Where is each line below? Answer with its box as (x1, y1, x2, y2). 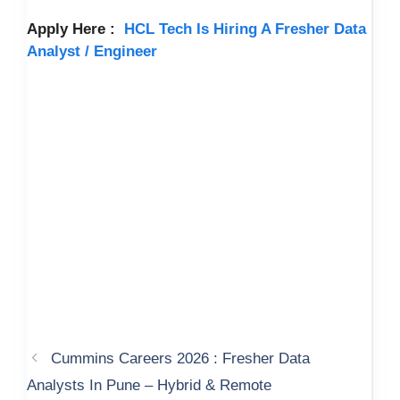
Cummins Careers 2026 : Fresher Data (51, 349, 311, 367)
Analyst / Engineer (27, 43, 162, 61)
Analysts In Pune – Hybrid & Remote (27, 376, 271, 394)
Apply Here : (27, 21, 124, 38)
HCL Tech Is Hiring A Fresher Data (124, 21, 366, 38)
